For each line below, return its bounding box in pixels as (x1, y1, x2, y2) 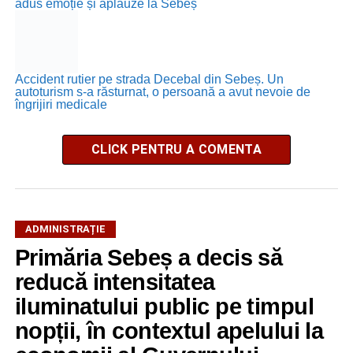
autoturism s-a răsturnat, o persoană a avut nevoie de (14, 84, 310, 98)
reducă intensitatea (14, 269, 215, 295)
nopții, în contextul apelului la (14, 318, 324, 344)
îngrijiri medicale (14, 97, 107, 111)
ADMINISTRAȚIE (24, 222, 106, 235)
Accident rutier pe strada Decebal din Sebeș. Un (14, 72, 284, 86)
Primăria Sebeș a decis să (14, 244, 283, 270)
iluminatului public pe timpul (14, 293, 314, 319)
